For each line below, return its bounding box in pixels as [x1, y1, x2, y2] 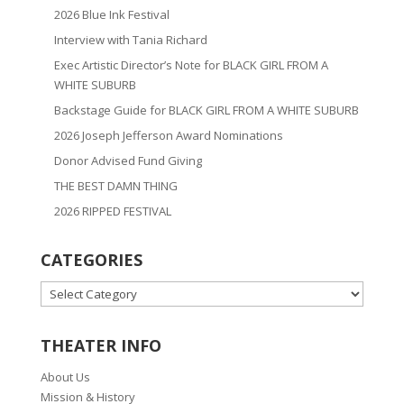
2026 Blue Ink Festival [53, 6, 170, 23]
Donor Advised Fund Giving [53, 152, 202, 170]
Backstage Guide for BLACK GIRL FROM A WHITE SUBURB [53, 102, 359, 119]
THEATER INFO [40, 335, 161, 357]
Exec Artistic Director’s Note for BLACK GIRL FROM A [53, 57, 328, 74]
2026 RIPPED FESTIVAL [53, 203, 171, 220]
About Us [40, 369, 90, 386]
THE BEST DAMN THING [53, 178, 178, 195]
